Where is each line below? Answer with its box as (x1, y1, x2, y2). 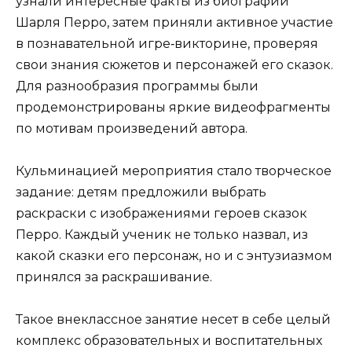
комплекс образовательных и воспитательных (16, 332, 322, 348)
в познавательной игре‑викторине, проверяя (16, 35, 318, 51)
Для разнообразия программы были (16, 78, 258, 93)
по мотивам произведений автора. (16, 120, 247, 136)
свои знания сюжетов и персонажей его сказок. (16, 57, 333, 72)
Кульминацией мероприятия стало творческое (16, 163, 332, 178)
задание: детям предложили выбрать (16, 184, 266, 200)
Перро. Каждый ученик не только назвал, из (16, 226, 308, 242)
